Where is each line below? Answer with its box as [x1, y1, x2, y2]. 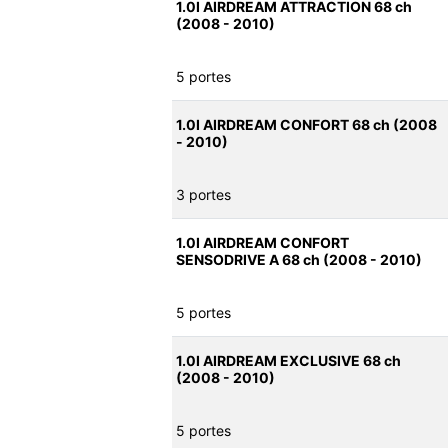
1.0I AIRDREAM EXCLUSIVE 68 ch [176, 352, 401, 370]
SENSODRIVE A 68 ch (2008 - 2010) [176, 251, 422, 269]
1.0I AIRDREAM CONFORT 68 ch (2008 [176, 116, 437, 134]
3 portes [176, 186, 231, 204]
